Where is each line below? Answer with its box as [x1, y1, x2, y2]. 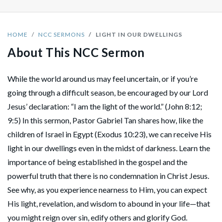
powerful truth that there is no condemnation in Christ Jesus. [7, 171, 209, 180]
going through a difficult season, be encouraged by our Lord [7, 88, 208, 97]
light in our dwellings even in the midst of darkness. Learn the [7, 143, 210, 153]
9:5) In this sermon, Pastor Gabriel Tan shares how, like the [7, 115, 203, 125]
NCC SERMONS [38, 31, 85, 38]
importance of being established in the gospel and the [7, 157, 187, 166]
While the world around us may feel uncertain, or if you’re [7, 74, 198, 83]
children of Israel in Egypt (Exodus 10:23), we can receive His [7, 129, 212, 139]
